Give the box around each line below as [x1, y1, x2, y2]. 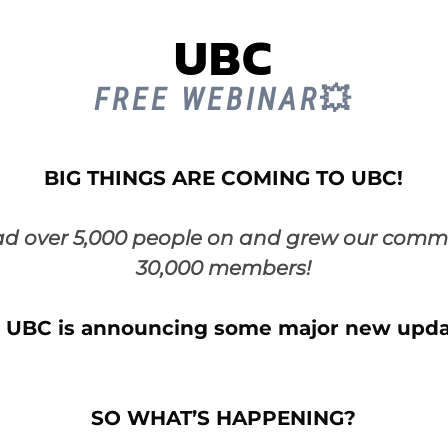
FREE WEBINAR [93, 81, 320, 117]
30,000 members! [136, 255, 312, 280]
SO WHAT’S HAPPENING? [91, 405, 357, 430]
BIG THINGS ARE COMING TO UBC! [44, 165, 404, 190]
